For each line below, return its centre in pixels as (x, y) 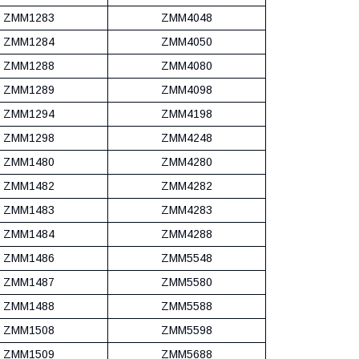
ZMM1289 (29, 89)
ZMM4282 (187, 186)
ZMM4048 (187, 17)
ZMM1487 (29, 282)
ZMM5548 (187, 258)
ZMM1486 (29, 258)
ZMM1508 (29, 330)
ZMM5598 (187, 330)
